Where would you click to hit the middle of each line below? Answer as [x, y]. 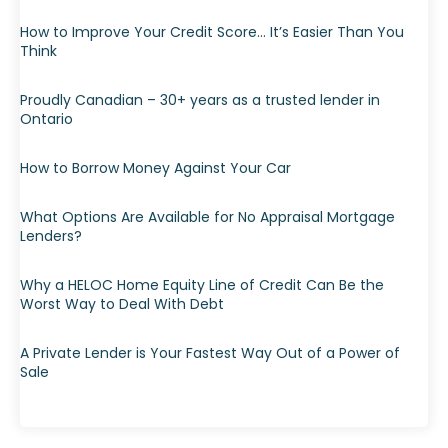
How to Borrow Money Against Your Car [155, 167]
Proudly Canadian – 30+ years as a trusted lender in [200, 99]
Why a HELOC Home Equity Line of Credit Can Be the [202, 284]
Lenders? [51, 235]
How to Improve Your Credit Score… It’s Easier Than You [212, 31]
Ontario [46, 118]
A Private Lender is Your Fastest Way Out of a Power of [210, 352]
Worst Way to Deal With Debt [122, 303]
